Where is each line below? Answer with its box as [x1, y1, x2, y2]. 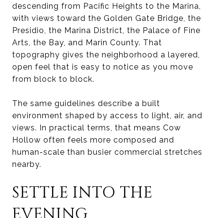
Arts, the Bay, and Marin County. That [12, 37, 162, 47]
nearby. [12, 159, 41, 169]
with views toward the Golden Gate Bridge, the [12, 13, 201, 23]
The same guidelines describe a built [12, 98, 160, 108]
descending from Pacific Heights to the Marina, [12, 1, 201, 11]
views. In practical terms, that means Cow [12, 123, 181, 132]
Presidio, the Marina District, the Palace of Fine [12, 25, 200, 35]
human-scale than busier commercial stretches [12, 147, 202, 157]
